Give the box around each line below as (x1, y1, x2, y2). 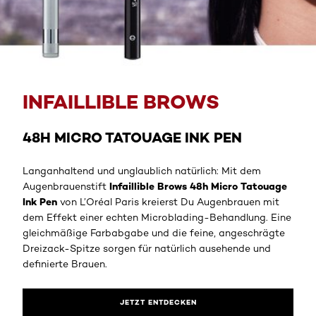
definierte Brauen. (23, 257, 107, 269)
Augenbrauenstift (23, 180, 109, 192)
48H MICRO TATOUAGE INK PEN (23, 128, 242, 146)
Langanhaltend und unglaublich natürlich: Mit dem (23, 164, 261, 176)
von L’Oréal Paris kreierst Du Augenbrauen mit (57, 195, 279, 207)
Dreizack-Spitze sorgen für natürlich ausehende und (23, 242, 271, 254)
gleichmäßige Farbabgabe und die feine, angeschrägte (23, 226, 285, 238)
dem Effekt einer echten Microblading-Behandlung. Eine (23, 211, 291, 223)
